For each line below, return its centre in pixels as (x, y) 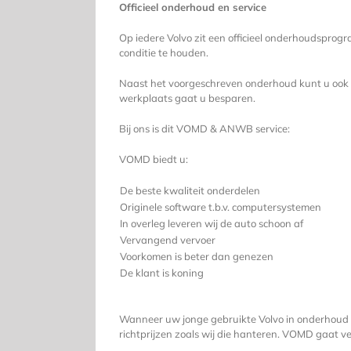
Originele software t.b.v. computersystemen (220, 207)
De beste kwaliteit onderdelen (190, 191)
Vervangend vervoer (167, 240)
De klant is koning (161, 273)
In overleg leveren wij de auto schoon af (211, 224)
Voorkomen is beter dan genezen (196, 257)
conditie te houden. (163, 53)
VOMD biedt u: (153, 159)
